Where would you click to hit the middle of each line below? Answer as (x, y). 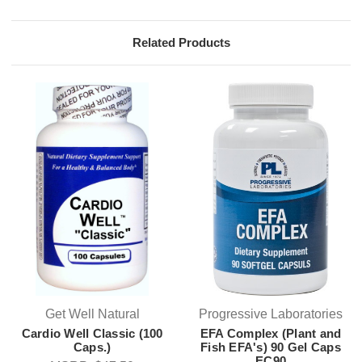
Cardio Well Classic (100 (92, 333)
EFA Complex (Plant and (271, 333)
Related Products (181, 43)
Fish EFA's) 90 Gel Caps (271, 347)
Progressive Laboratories (271, 314)
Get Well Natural (92, 314)
